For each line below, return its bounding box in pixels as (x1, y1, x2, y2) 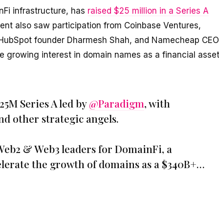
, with (144, 96, 170, 110)
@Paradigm (89, 96, 144, 110)
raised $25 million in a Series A (88, 5, 209, 16)
